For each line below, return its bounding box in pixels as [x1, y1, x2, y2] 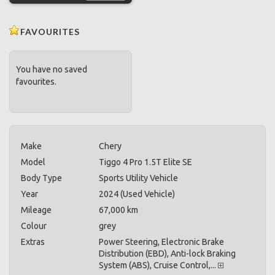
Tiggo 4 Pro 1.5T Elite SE [99, 157, 192, 167]
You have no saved [16, 64, 87, 74]
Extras [21, 237, 45, 247]
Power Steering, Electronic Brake [99, 237, 224, 247]
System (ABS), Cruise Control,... [99, 260, 218, 270]
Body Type [21, 173, 62, 183]
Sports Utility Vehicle [99, 173, 178, 183]
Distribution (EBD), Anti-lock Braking [99, 249, 236, 258]
